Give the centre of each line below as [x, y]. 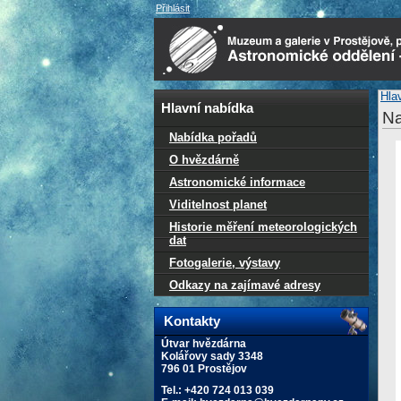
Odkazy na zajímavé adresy [245, 285]
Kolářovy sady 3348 [212, 356]
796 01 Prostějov [204, 369]
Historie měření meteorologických [263, 227]
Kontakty [192, 321]
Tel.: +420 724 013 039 [218, 390]
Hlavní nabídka [207, 108]
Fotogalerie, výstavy [225, 263]
